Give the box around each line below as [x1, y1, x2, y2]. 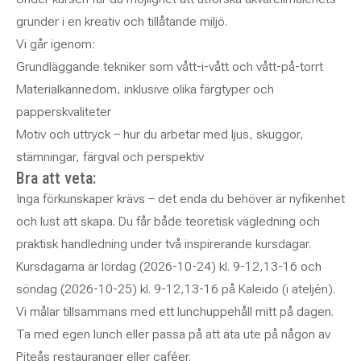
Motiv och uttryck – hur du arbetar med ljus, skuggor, [16, 127, 304, 142]
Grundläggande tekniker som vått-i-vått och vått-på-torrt [16, 59, 323, 74]
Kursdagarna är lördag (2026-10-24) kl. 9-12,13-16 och [16, 259, 322, 274]
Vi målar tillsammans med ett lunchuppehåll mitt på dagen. [16, 304, 334, 319]
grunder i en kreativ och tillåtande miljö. [16, 14, 227, 29]
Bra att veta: [16, 168, 96, 188]
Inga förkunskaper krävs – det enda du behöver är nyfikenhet [16, 191, 345, 206]
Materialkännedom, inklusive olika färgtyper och [16, 81, 274, 97]
